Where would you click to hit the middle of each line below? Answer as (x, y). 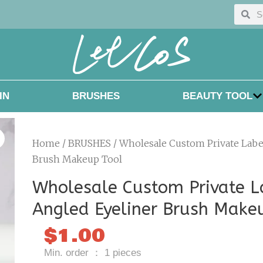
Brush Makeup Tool (77, 159)
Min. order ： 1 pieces (93, 253)
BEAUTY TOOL (217, 96)
